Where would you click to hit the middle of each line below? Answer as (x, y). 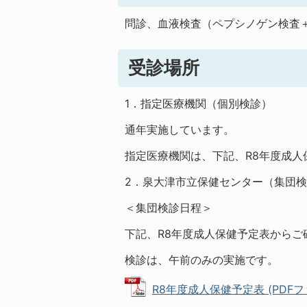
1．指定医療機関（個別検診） (198, 103)
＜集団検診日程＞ (169, 208)
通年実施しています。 (180, 130)
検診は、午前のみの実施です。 (201, 260)
